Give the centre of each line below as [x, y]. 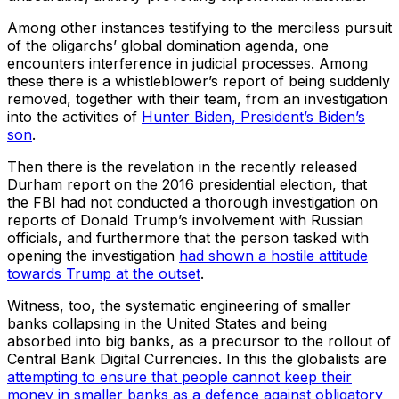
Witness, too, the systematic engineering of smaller [179, 306]
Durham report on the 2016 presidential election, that [187, 185]
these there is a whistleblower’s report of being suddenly [199, 81]
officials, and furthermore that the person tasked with [188, 238]
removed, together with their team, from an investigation [197, 99]
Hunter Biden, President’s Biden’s [253, 117]
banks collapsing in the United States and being [167, 324]
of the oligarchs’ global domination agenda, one [168, 46]
